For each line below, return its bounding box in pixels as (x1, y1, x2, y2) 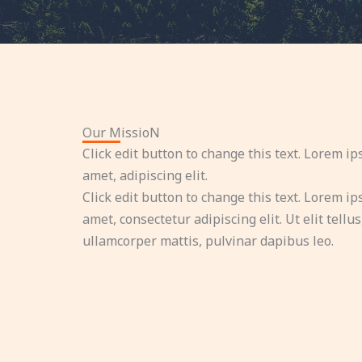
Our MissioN (82, 124, 160, 141)
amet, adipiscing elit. (82, 166, 208, 184)
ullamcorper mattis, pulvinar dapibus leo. (82, 232, 334, 250)
